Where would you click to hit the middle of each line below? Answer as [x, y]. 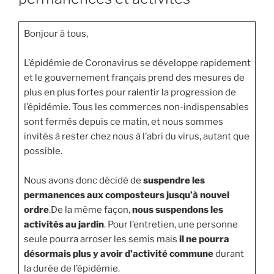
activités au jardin [64, 225]
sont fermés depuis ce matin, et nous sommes [123, 122]
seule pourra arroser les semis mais [101, 239]
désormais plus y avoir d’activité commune [118, 254]
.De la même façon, [90, 210]
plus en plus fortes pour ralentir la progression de [130, 93]
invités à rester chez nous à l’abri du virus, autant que [136, 137]
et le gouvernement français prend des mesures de [134, 78]
